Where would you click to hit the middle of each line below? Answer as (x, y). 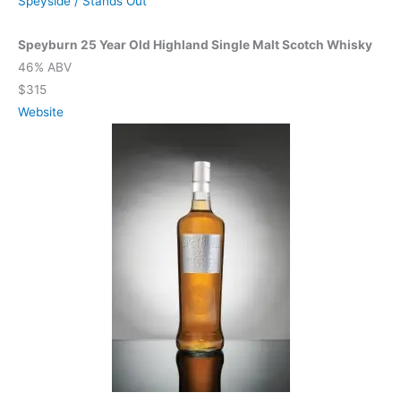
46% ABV (45, 68)
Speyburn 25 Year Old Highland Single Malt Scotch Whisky (195, 45)
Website (41, 112)
